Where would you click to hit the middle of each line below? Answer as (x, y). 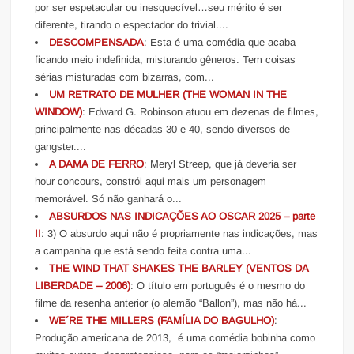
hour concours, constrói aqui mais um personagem (151, 181)
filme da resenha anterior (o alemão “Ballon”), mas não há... (171, 303)
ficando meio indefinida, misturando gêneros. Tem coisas (166, 59)
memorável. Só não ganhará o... (109, 198)
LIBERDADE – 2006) (83, 285)
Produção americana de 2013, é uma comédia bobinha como (175, 337)
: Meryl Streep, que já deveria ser (220, 164)
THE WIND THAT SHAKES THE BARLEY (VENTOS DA (179, 268)
